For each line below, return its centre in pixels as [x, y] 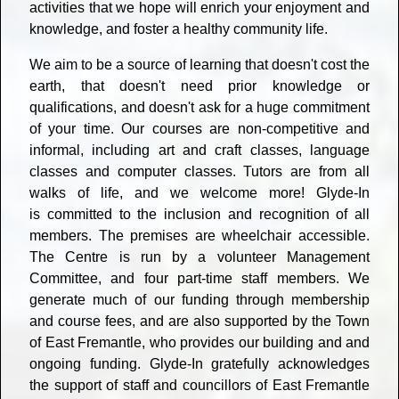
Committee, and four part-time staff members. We [199, 279]
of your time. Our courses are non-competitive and [199, 129]
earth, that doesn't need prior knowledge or [199, 86]
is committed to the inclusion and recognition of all [199, 215]
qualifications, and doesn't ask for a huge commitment [199, 108]
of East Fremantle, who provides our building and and [199, 343]
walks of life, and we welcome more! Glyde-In [199, 193]
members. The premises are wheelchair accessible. [199, 236]
